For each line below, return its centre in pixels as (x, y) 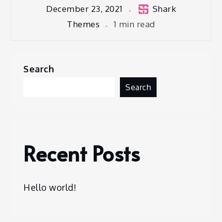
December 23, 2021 (84, 9)
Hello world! (50, 187)
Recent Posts (82, 153)
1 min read (134, 24)
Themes (83, 24)
